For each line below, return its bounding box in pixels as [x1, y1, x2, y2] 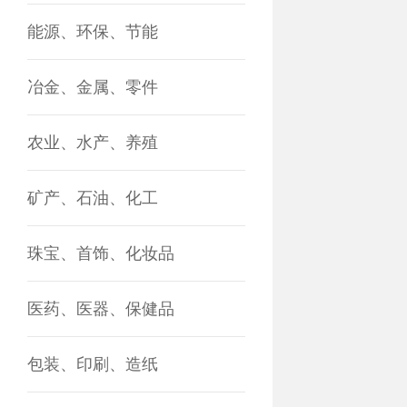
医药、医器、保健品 [27, 300, 174, 318]
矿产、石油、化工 [27, 189, 158, 207]
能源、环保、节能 [27, 23, 158, 41]
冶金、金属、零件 [27, 78, 158, 96]
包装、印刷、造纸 [27, 355, 158, 373]
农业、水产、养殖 [27, 134, 158, 152]
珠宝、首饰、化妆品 [27, 244, 174, 263]
